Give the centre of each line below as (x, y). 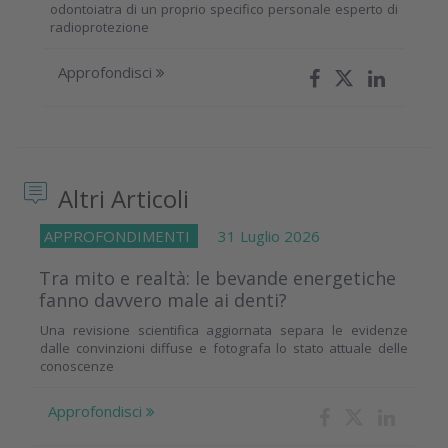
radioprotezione (99, 26)
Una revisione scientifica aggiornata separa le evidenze (224, 329)
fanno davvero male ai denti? (163, 299)
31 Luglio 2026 (259, 235)
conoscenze (77, 365)
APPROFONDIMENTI (119, 235)
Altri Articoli (120, 199)
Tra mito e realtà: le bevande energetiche (217, 277)
